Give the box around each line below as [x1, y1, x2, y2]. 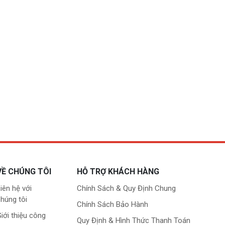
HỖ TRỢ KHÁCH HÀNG [77, 167, 160, 177]
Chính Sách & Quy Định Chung [77, 184, 176, 193]
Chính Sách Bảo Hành [77, 200, 149, 209]
